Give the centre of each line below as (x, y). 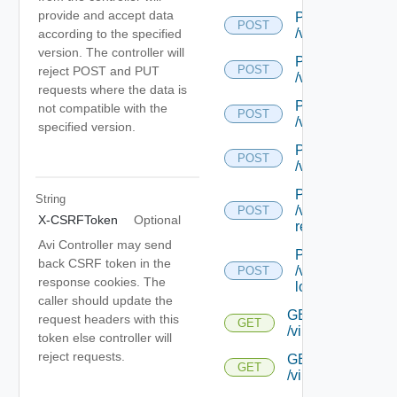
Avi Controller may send (105, 244)
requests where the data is (113, 89)
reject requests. (82, 356)
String (50, 199)
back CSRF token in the (105, 263)
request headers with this (109, 319)
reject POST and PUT (99, 70)
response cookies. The (102, 281)
